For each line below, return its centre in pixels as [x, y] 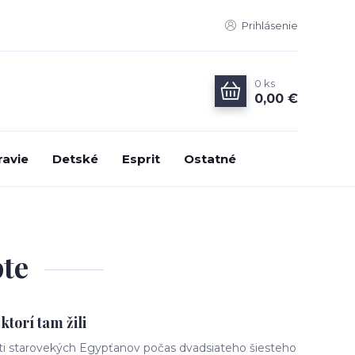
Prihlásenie [270, 25]
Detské [75, 159]
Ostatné [210, 159]
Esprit [141, 159]
